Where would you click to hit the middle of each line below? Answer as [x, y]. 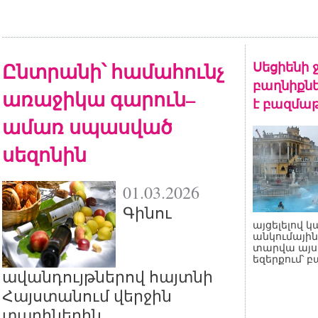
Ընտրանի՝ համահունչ [113, 71]
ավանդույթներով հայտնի [108, 277]
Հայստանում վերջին [87, 296]
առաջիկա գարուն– [99, 99]
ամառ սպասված [87, 127]
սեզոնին [44, 154]
